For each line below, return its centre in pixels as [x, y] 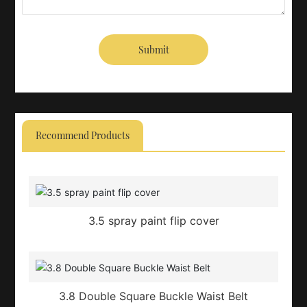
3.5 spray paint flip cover [153, 220]
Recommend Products [83, 136]
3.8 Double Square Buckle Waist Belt [153, 296]
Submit [153, 50]
